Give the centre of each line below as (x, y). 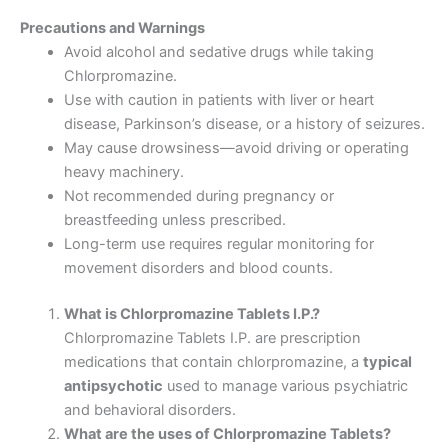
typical (387, 361)
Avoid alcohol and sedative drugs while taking (218, 51)
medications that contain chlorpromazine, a (213, 361)
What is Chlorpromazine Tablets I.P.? (191, 313)
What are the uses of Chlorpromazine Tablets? (227, 433)
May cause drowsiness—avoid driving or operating (236, 147)
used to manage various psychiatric (285, 385)
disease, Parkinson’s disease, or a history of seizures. (244, 123)
